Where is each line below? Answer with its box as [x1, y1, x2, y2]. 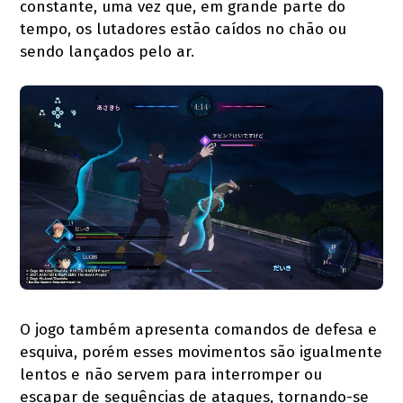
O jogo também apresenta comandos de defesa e [20, 320, 378, 340]
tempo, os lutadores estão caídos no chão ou [20, 20, 347, 40]
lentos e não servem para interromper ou [20, 365, 323, 385]
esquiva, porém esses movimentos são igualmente [20, 343, 383, 363]
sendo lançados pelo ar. [20, 42, 195, 62]
